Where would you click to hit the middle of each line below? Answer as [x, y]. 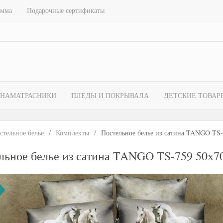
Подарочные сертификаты [66, 10]
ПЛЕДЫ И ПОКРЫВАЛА [110, 95]
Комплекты [72, 133]
